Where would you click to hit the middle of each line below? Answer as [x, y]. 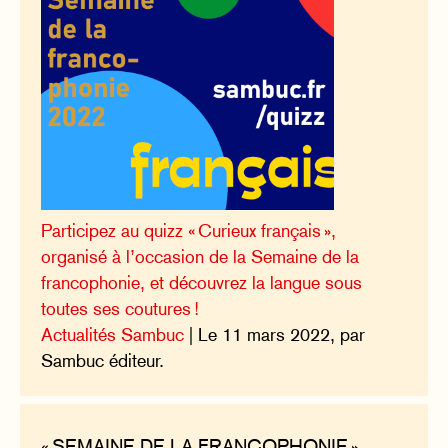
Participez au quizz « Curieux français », [189, 231]
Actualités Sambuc [113, 335]
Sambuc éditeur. [103, 361]
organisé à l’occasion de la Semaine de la [200, 257]
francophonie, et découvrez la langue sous [202, 283]
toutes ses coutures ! [120, 309]
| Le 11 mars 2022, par [275, 335]
